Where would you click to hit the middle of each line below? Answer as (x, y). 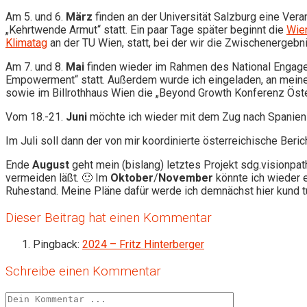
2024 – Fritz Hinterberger (143, 245)
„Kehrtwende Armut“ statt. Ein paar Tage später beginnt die (146, 29)
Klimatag (26, 42)
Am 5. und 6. (36, 16)
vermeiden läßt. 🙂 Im (58, 177)
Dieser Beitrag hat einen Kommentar (109, 218)
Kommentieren (40, 297)
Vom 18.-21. (36, 116)
